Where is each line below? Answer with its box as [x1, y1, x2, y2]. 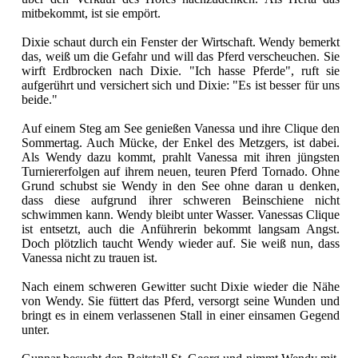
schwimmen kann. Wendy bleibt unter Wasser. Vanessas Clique [22, 207, 340, 221]
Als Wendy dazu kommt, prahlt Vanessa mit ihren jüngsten [22, 149, 340, 164]
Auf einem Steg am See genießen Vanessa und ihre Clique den [22, 121, 340, 135]
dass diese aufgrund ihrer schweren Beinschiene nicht [22, 193, 340, 207]
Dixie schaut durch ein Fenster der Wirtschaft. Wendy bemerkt [22, 34, 340, 49]
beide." [22, 92, 58, 106]
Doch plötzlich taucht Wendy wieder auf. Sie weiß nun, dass [22, 236, 340, 250]
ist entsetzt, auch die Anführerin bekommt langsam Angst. [22, 221, 340, 236]
